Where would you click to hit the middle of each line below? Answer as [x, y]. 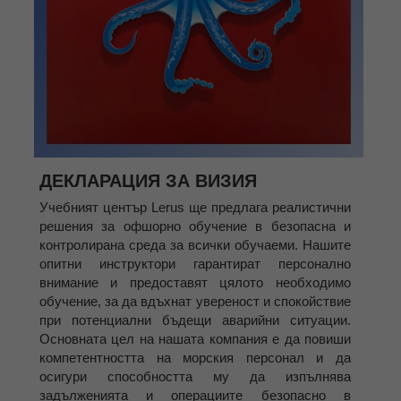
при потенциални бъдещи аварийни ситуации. [195, 320]
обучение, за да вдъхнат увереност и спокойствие [195, 302]
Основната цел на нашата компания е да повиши [195, 339]
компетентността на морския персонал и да [195, 358]
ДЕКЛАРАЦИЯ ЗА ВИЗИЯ [148, 181]
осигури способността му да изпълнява [195, 377]
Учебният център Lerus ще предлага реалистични [195, 208]
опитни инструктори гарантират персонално [195, 264]
